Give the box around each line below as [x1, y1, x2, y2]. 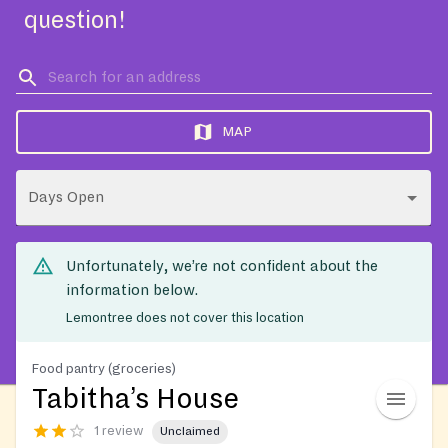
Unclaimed [160, 425, 220, 439]
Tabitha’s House [32, 383, 239, 414]
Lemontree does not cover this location [66, 310, 304, 325]
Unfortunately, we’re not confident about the [66, 258, 378, 274]
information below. [66, 282, 198, 298]
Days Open [28, 189, 104, 205]
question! [24, 8, 126, 33]
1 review [94, 424, 144, 439]
